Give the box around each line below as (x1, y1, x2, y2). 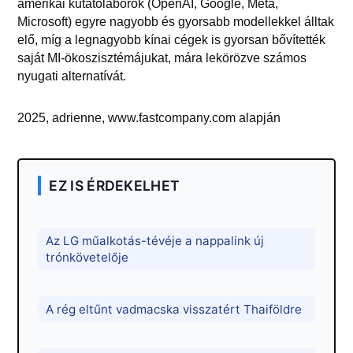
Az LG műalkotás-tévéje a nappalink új (46, 232, 265, 248)
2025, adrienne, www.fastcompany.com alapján (17, 110, 281, 124)
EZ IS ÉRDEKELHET (49, 176, 180, 194)
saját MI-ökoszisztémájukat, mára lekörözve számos (17, 50, 307, 65)
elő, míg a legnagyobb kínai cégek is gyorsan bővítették (17, 32, 326, 46)
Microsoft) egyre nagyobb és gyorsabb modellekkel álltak (17, 14, 335, 28)
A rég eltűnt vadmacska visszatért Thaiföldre (46, 301, 303, 317)
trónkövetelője (46, 249, 129, 265)
